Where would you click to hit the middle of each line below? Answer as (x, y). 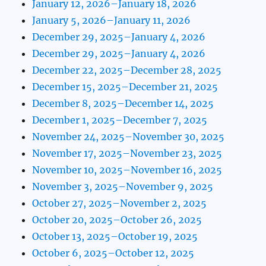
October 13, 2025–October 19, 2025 (115, 236)
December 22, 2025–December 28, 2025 (127, 70)
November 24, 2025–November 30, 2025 (129, 136)
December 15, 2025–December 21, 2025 (125, 86)
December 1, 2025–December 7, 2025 (120, 120)
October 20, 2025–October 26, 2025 (117, 219)
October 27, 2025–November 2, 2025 (120, 203)
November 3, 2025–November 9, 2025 (123, 186)
